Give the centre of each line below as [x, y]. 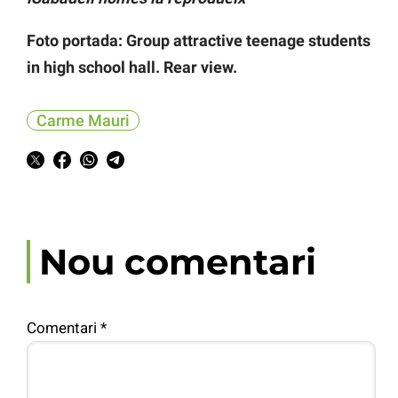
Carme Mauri [83, 121]
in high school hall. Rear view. [132, 68]
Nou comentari [178, 262]
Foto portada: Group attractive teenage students [199, 41]
